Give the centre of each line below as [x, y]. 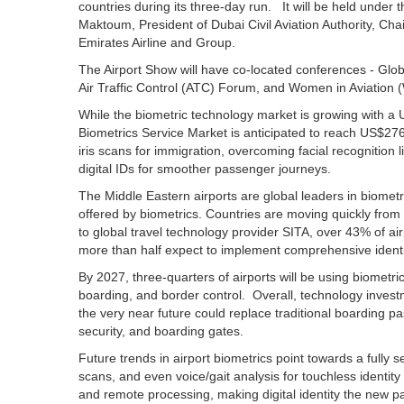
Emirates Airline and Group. [157, 42]
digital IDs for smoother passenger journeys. [205, 169]
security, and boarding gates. [161, 331]
